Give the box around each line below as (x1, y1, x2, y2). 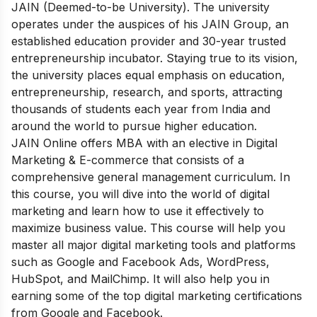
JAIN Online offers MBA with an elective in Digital (11, 135, 277, 150)
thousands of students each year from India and (11, 101, 270, 116)
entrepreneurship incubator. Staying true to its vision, (11, 50, 298, 65)
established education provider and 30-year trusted (11, 33, 286, 48)
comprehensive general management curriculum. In (11, 169, 290, 184)
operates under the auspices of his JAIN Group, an (11, 16, 289, 31)
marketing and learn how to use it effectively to (11, 203, 264, 218)
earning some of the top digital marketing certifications (11, 288, 302, 303)
